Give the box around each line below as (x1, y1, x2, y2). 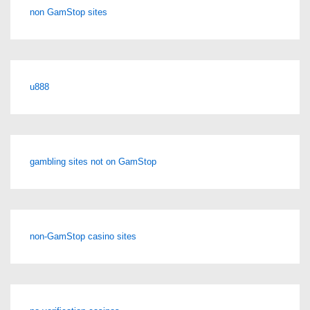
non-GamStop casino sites (30, 230, 136, 241)
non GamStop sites (30, 6, 107, 17)
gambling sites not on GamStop (30, 156, 156, 167)
